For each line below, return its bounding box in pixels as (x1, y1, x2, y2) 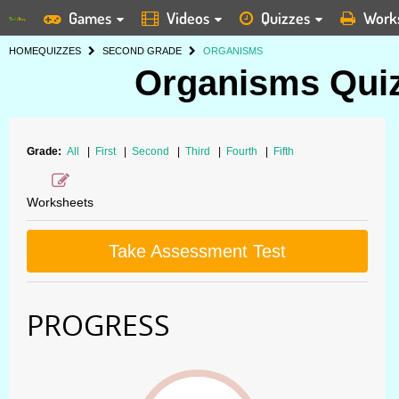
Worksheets (27, 195, 94, 209)
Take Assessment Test (109, 241, 286, 261)
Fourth (226, 145, 260, 158)
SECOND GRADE (102, 45, 182, 56)
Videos (163, 8, 213, 28)
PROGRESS (27, 305, 170, 344)
